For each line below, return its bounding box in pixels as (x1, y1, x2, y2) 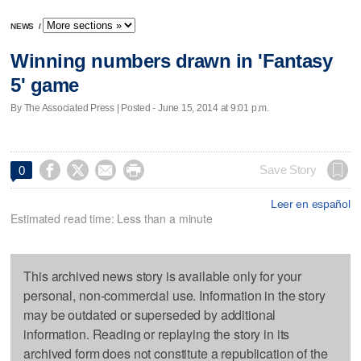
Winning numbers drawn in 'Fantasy (10, 50, 333, 73)
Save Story (259, 163, 317, 176)
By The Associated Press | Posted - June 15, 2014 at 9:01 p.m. (10, 102, 269, 114)
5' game (10, 74, 79, 97)
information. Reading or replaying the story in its (23, 324, 290, 343)
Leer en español (270, 197, 351, 210)
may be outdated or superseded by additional (23, 305, 276, 324)
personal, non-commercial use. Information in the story (23, 285, 326, 305)
